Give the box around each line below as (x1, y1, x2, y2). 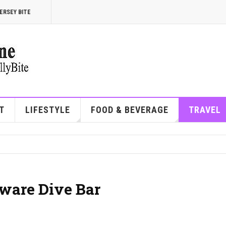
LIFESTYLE (25, 104, 70, 115)
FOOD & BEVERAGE (90, 104, 168, 115)
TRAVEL (188, 104, 221, 115)
